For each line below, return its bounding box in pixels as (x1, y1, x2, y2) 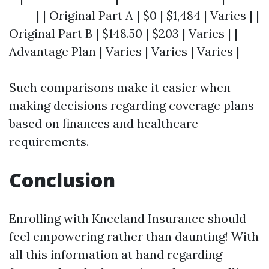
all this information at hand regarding (9, 247, 222, 262)
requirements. (9, 134, 89, 149)
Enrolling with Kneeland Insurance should (9, 211, 246, 226)
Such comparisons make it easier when (9, 80, 231, 95)
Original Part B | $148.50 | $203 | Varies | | (9, 26, 238, 41)
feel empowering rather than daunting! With (9, 229, 259, 244)
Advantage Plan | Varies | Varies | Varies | (9, 44, 240, 59)
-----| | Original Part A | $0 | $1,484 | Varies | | (9, 8, 259, 23)
